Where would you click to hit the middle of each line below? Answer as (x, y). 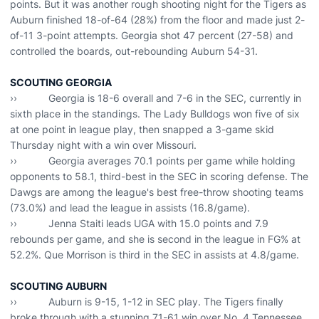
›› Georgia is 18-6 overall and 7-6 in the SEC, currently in (156, 98)
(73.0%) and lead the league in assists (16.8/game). (130, 208)
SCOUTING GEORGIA (61, 82)
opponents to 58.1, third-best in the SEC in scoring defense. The (159, 176)
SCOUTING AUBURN (58, 286)
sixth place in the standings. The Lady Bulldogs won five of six (155, 114)
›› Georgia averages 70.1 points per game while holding (153, 161)
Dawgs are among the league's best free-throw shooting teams (157, 192)
